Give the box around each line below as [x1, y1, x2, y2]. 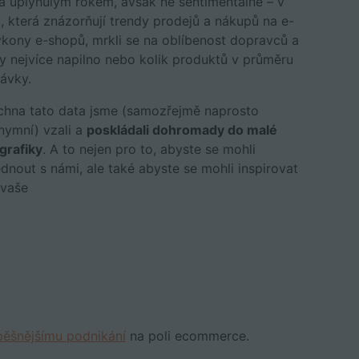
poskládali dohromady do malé [87, 122, 278, 138]
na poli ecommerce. [126, 328, 250, 344]
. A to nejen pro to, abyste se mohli [42, 141, 256, 157]
